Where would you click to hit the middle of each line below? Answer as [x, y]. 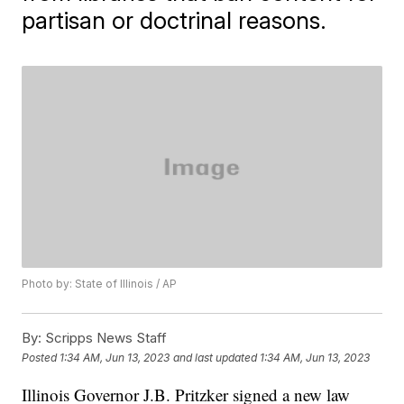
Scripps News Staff [105, 338]
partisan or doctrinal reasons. [174, 20]
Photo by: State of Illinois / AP [100, 284]
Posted [41, 357]
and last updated [216, 357]
